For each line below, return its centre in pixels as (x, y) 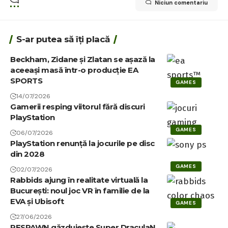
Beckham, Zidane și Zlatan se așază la (83, 59)
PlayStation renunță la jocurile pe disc (82, 143)
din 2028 (27, 154)
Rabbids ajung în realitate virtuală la (79, 180)
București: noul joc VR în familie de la (80, 190)
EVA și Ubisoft (37, 201)
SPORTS (26, 80)
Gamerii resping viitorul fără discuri (78, 106)
